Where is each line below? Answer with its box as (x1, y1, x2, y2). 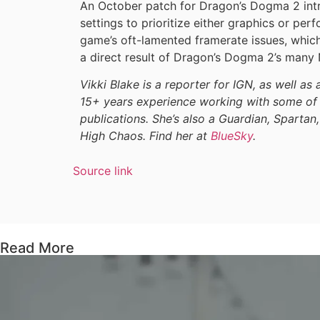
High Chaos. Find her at (80, 129, 211, 144)
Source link (73, 163, 133, 178)
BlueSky (211, 129, 253, 144)
